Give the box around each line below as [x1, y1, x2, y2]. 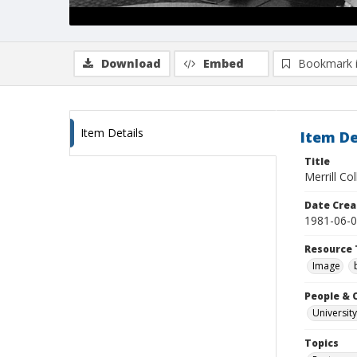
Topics [304, 336, 339, 350]
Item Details [80, 125, 143, 140]
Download [101, 56, 161, 71]
